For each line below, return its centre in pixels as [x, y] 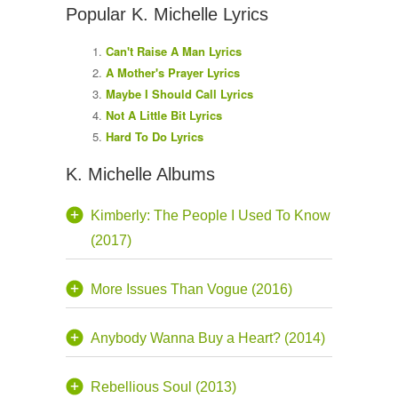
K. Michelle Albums [140, 174]
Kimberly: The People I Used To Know [211, 215]
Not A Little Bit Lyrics [164, 115]
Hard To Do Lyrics [155, 136]
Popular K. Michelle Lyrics [167, 14]
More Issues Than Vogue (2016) [191, 289]
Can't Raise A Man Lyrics [174, 51]
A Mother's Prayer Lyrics [173, 72]
